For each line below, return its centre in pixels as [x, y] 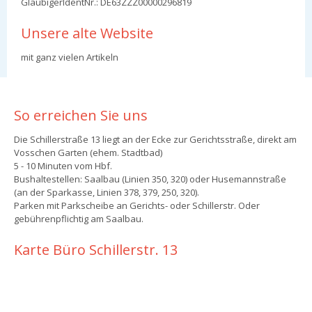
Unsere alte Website [87, 33]
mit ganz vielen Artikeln [70, 57]
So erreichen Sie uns [81, 115]
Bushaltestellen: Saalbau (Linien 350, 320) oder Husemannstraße [150, 179]
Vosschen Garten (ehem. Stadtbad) [88, 152]
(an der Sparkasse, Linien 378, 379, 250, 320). [107, 192]
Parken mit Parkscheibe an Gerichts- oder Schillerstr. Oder [137, 205]
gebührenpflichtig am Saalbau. [79, 218]
